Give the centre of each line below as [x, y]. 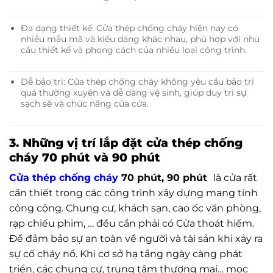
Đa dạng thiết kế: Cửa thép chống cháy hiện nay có [129, 28]
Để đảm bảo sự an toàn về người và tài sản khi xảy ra [136, 239]
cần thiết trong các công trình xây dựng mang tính [133, 193]
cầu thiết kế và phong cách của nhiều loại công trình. [133, 50]
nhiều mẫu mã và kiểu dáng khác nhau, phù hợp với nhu [140, 39]
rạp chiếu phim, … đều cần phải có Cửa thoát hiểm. [132, 224]
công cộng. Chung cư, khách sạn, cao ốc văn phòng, [135, 208]
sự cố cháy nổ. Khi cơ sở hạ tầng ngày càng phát [126, 254]
